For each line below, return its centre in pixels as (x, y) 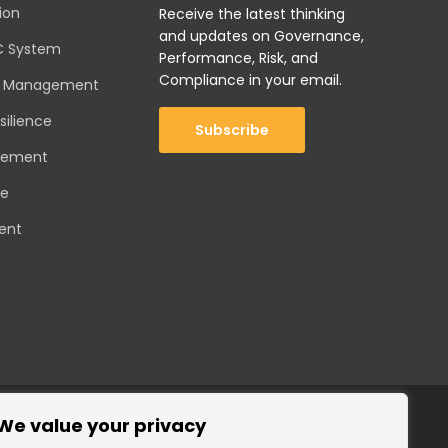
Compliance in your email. (250, 80)
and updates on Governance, (261, 36)
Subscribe (232, 130)
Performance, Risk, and (238, 58)
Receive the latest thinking (252, 14)
